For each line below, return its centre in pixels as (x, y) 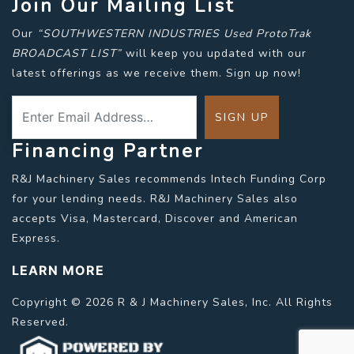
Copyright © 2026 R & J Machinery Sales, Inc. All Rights (172, 302)
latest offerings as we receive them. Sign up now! (156, 73)
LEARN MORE (58, 270)
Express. (36, 238)
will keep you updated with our (214, 53)
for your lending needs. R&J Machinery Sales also (155, 198)
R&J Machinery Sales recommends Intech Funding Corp (169, 179)
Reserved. (40, 322)
